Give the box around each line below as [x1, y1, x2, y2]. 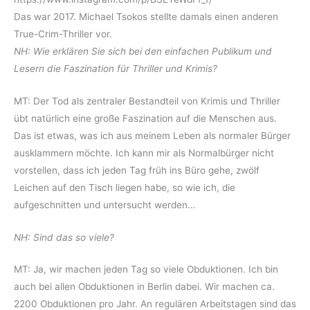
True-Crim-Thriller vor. [14, 28, 112, 39]
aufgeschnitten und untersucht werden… [14, 199, 195, 210]
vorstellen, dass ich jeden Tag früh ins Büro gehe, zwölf [14, 164, 259, 176]
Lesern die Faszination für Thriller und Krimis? [14, 62, 217, 74]
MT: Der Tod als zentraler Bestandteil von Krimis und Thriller [14, 95, 280, 107]
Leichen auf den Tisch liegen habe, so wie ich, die [14, 181, 235, 193]
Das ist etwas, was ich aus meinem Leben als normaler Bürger [14, 129, 291, 141]
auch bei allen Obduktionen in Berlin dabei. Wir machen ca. [14, 281, 275, 293]
